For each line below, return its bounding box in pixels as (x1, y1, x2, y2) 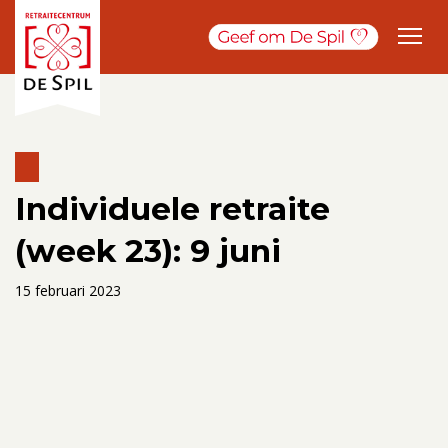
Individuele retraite (15, 189, 330, 228)
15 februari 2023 (15, 280, 121, 300)
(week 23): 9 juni (15, 231, 281, 270)
